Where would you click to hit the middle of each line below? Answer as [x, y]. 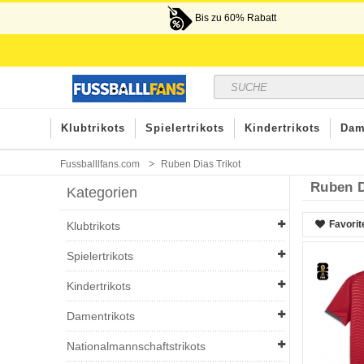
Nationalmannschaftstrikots [136, 346]
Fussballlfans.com [100, 164]
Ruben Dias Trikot [201, 164]
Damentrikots [101, 316]
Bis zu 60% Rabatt [235, 17]
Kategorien [102, 193]
